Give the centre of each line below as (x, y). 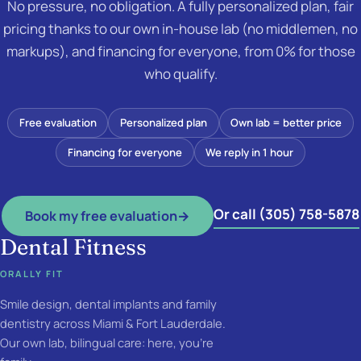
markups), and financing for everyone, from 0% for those (180, 51)
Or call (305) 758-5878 (286, 214)
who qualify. (180, 73)
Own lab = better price (286, 123)
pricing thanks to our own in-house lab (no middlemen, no (180, 28)
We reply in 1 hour (250, 153)
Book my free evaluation (101, 216)
